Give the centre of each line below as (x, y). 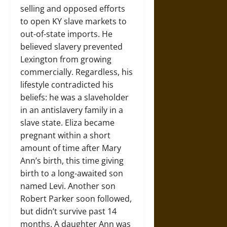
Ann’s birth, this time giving (72, 161)
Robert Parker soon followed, (76, 199)
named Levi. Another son (68, 186)
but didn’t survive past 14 (68, 212)
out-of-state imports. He (66, 34)
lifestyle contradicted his (67, 85)
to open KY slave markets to (73, 22)
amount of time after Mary (71, 148)
